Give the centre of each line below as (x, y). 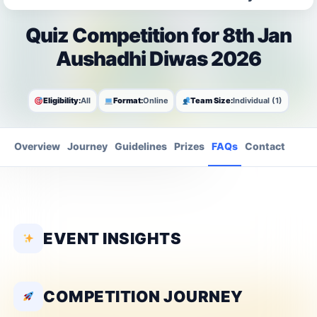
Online (155, 101)
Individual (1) (258, 101)
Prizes (189, 146)
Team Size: (212, 101)
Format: (128, 101)
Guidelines (141, 146)
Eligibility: (62, 101)
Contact (265, 146)
